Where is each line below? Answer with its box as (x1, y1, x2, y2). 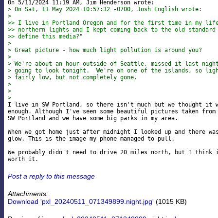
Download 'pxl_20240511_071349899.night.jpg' (8, 197, 154, 205)
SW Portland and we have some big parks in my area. (8, 115, 178, 122)
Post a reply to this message (8, 172, 95, 180)
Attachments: (8, 189, 48, 198)
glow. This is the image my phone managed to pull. (8, 135, 175, 143)
